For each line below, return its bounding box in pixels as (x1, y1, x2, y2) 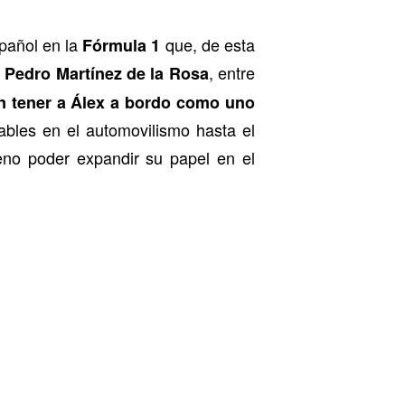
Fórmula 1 (82, 33, 161, 57)
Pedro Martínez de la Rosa (5, 61, 209, 85)
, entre (208, 60, 256, 84)
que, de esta (160, 32, 256, 56)
